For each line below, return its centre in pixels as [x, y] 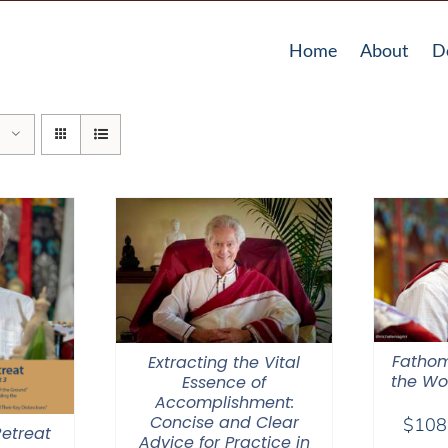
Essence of [224, 383]
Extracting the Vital [224, 363]
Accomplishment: [224, 403]
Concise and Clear [224, 423]
